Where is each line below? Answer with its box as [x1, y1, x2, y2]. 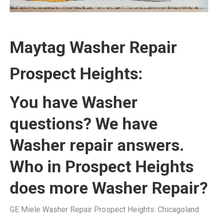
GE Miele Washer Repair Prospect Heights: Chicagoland [10, 204, 199, 214]
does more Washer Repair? [10, 178, 208, 198]
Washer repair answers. [10, 135, 184, 155]
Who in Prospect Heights [10, 156, 194, 176]
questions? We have [10, 113, 158, 133]
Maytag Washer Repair [10, 37, 177, 57]
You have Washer [10, 92, 138, 112]
